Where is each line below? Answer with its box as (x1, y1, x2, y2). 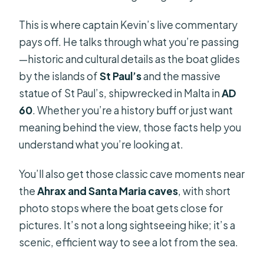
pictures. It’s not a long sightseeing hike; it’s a (19, 219, 236, 232)
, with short (178, 184, 231, 198)
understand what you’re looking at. (19, 138, 184, 151)
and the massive (141, 70, 221, 83)
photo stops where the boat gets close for (19, 202, 223, 215)
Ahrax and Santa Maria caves (37, 184, 179, 198)
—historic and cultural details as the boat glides (19, 52, 240, 66)
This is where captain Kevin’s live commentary (19, 18, 238, 32)
